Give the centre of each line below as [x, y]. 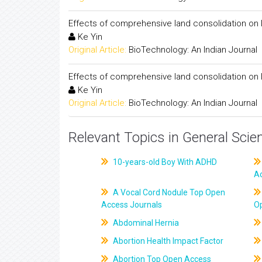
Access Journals [132, 205]
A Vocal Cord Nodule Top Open [168, 192]
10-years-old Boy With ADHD [164, 162]
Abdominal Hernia [145, 223]
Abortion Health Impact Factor [168, 241]
